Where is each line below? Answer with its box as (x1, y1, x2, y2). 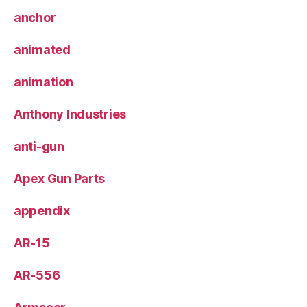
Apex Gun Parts (14, 171, 106, 186)
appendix (14, 204, 70, 218)
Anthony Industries (14, 107, 127, 121)
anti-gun (14, 139, 64, 153)
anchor (14, 10, 56, 25)
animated (14, 42, 71, 57)
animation (14, 75, 73, 89)
